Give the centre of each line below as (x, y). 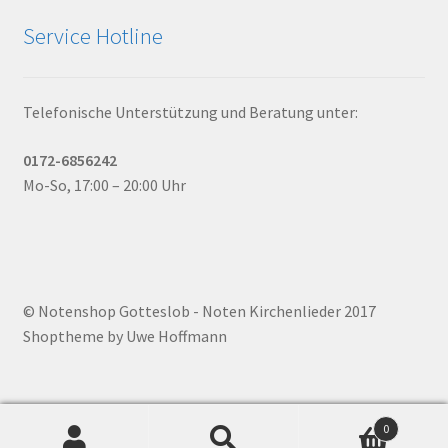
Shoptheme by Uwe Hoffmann (124, 336)
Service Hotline (92, 35)
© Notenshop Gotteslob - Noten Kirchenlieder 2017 (199, 311)
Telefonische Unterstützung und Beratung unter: (190, 112)
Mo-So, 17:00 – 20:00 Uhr (104, 184)
